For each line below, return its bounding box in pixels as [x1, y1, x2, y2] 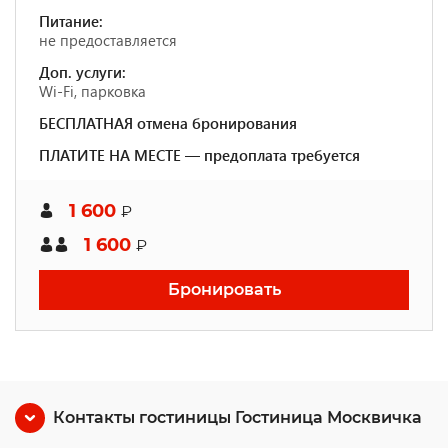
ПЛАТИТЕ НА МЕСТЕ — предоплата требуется [39, 145, 360, 165]
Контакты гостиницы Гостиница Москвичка [53, 408, 422, 427]
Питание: [39, 11, 103, 31]
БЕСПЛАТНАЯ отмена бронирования [39, 113, 297, 133]
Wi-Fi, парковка [39, 81, 146, 101]
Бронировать [167, 280, 281, 299]
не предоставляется [39, 30, 177, 50]
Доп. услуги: [39, 62, 126, 82]
